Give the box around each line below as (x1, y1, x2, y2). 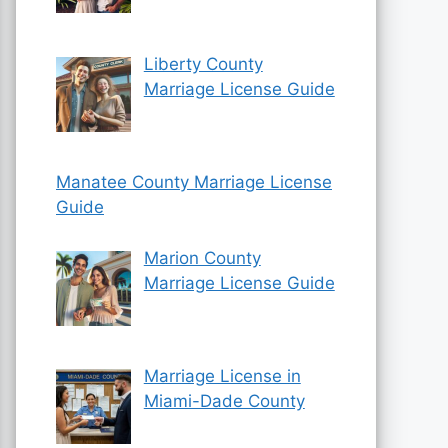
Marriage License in (143, 365, 301, 386)
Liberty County (143, 53, 263, 74)
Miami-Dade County (143, 390, 305, 411)
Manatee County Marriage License (56, 172, 332, 192)
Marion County (143, 247, 261, 268)
